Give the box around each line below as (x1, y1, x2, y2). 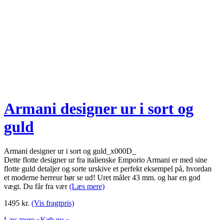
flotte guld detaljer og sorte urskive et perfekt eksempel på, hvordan (4, 164, 212, 173)
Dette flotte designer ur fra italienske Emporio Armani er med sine (4, 155, 207, 164)
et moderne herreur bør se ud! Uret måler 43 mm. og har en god (4, 173, 200, 182)
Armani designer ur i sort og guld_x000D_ (4, 146, 136, 155)
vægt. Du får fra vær (4, 182, 69, 191)
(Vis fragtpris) (31, 198, 74, 207)
